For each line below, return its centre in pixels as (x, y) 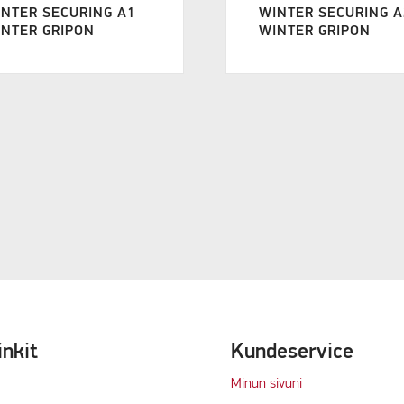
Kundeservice (292, 352)
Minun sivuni (266, 385)
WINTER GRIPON (315, 31)
